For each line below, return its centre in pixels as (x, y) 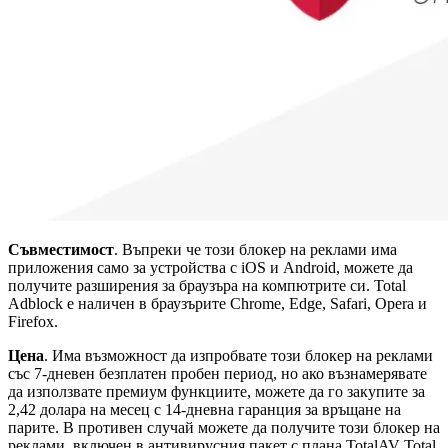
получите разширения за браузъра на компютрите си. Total (207, 285)
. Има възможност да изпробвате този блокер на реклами (238, 355)
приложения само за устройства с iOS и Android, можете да (210, 267)
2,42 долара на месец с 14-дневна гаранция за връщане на (204, 409)
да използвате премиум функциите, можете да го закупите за (216, 391)
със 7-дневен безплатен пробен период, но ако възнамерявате (217, 373)
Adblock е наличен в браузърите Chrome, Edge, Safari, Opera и (217, 303)
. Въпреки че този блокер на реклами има (255, 249)
